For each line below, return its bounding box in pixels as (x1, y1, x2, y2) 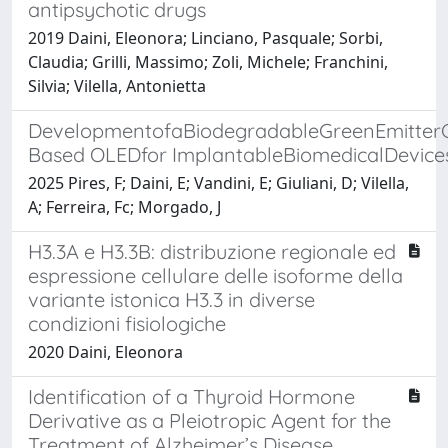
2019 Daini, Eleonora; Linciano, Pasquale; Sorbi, (28, 26, 383, 49)
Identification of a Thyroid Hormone (28, 383, 355, 409)
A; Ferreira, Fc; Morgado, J (28, 195, 221, 218)
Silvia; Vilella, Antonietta (28, 74, 206, 97)
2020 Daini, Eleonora (28, 340, 183, 363)
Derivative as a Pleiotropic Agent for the (28, 407, 391, 433)
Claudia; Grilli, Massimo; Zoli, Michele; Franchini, (28, 50, 388, 73)
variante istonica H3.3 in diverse (28, 286, 315, 312)
